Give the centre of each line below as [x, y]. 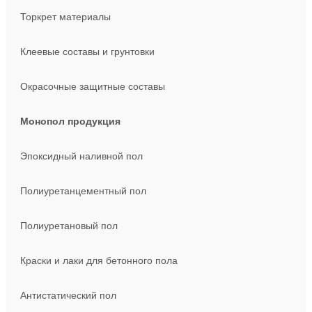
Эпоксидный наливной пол [81, 156]
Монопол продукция [70, 121]
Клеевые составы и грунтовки [87, 52]
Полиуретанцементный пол [83, 191]
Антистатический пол [68, 295]
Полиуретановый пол [69, 226]
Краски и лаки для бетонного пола [99, 260]
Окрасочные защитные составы [92, 86]
